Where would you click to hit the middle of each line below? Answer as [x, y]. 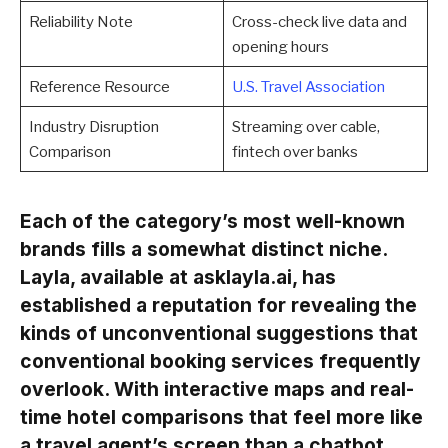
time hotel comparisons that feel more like [221, 416]
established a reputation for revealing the [218, 304]
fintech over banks [294, 151]
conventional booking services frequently [220, 360]
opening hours [280, 46]
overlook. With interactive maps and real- [217, 388]
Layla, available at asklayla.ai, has [178, 276]
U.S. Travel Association [308, 86]
